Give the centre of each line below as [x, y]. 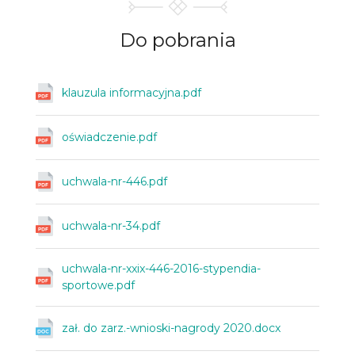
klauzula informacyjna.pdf [132, 93]
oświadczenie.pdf [109, 137]
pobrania [194, 40]
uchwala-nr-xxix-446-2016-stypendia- [161, 269]
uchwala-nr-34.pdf [111, 226]
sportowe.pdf [98, 286]
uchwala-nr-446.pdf [115, 182]
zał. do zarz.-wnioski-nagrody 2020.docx [171, 328]
